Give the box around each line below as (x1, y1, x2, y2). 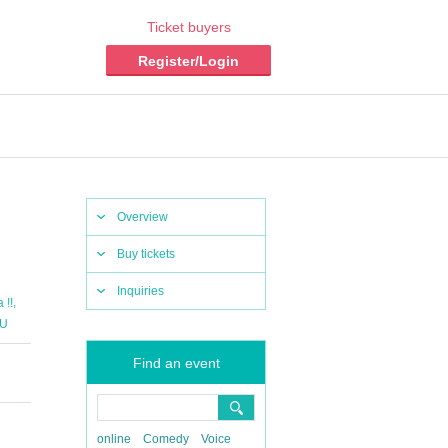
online (97, 432, 131, 446)
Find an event (132, 355, 220, 371)
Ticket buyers (146, 19, 231, 35)
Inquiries (117, 284, 164, 298)
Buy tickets (117, 247, 175, 261)
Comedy (143, 432, 189, 446)
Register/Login (138, 53, 239, 69)
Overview (117, 210, 168, 224)
